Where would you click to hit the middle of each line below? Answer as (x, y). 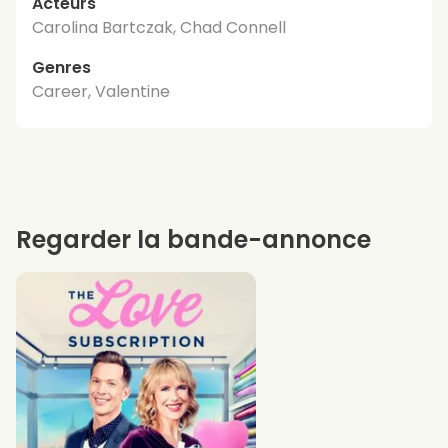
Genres (61, 67)
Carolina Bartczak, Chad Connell (159, 27)
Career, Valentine (101, 91)
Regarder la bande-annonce (193, 239)
